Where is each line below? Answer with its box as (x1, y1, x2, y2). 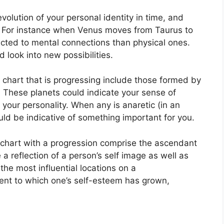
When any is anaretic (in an (71, 100, 180, 110)
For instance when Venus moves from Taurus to (1, 24, 193, 35)
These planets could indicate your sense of (3, 87, 176, 98)
